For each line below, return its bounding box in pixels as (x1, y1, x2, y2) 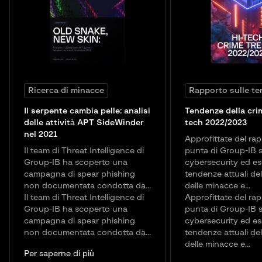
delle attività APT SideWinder (24, 119, 144, 127)
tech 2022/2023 (185, 119, 247, 127)
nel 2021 (24, 130, 57, 139)
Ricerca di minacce (28, 87, 104, 95)
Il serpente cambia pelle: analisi (24, 107, 150, 116)
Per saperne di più (24, 250, 94, 258)
